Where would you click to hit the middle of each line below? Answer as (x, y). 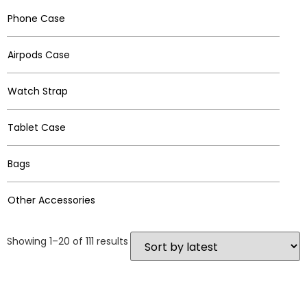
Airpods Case (39, 55)
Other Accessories (51, 200)
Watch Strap (38, 91)
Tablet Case (37, 127)
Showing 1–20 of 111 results (67, 241)
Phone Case (36, 19)
